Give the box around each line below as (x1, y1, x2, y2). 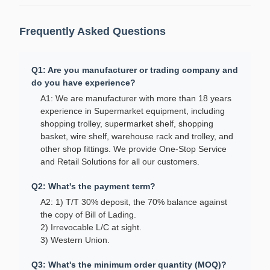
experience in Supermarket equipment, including (40, 106, 225, 116)
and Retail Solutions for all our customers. (40, 157, 199, 166)
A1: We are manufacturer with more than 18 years (40, 93, 231, 103)
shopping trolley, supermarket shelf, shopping (40, 119, 213, 128)
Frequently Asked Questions (19, 25, 166, 37)
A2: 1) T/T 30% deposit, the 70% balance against (40, 197, 227, 207)
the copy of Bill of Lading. (40, 210, 136, 219)
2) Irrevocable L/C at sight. (40, 222, 142, 232)
